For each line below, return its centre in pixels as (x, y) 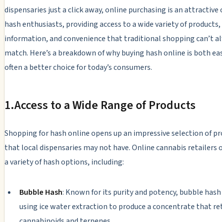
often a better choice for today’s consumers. (78, 67)
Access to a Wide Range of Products (105, 105)
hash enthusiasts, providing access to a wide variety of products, (112, 24)
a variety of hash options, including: (64, 162)
